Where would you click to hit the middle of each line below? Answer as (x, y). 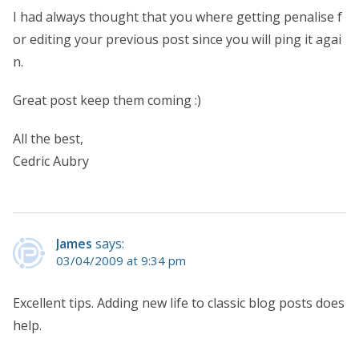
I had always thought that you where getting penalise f (177, 16)
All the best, (48, 138)
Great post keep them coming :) (107, 100)
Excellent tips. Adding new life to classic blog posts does (179, 303)
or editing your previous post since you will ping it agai (177, 39)
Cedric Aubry (51, 161)
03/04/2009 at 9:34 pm (121, 260)
